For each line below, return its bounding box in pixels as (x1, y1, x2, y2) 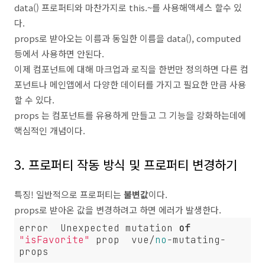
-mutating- (167, 234, 226, 246)
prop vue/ (90, 234, 155, 246)
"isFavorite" (19, 234, 90, 246)
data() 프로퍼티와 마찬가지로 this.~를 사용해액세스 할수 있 (14, 1, 242, 14)
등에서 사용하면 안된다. (14, 47, 104, 60)
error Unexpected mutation (19, 222, 179, 234)
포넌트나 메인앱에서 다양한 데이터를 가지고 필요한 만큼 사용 (14, 78, 246, 91)
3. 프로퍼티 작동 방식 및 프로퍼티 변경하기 (14, 156, 237, 173)
